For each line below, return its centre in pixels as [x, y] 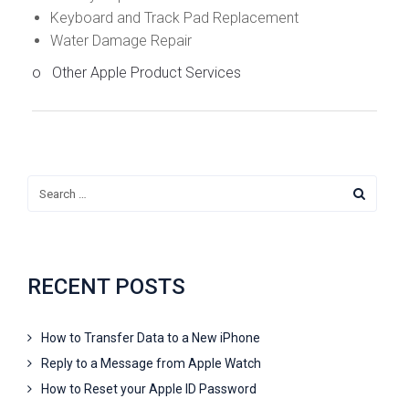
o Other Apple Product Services [136, 73]
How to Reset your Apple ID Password [149, 389]
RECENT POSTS [106, 287]
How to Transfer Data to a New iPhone [151, 338]
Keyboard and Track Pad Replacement [174, 18]
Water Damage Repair [121, 41]
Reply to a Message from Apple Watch [151, 364]
